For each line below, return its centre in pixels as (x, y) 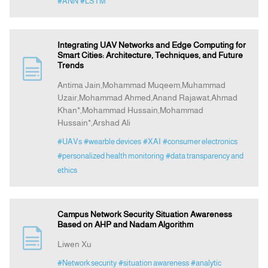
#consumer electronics (200, 142)
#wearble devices (112, 142)
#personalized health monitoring (110, 156)
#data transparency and (204, 156)
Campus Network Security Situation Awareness (144, 214)
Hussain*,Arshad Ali (94, 123)
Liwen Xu (74, 244)
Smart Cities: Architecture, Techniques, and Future (150, 55)
